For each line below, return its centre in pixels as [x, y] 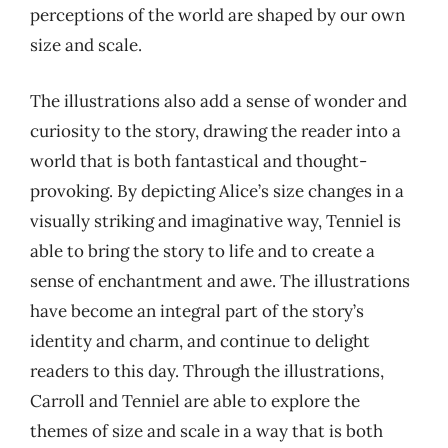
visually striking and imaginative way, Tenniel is [215, 220]
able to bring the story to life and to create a [202, 250]
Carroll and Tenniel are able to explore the [195, 400]
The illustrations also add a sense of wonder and [218, 100]
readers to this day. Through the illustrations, [207, 370]
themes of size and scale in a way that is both [206, 430]
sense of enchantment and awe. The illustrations [220, 280]
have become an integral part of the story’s [197, 310]
